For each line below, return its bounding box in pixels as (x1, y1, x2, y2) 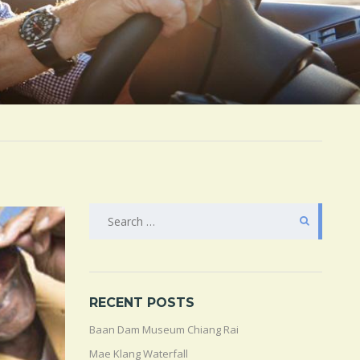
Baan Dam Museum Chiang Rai (89, 322, 239, 337)
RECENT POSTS (89, 295, 194, 310)
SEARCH (88, 207, 137, 224)
